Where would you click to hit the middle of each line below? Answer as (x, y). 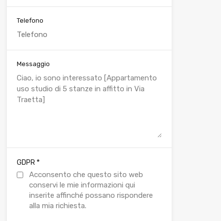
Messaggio (33, 64)
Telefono (30, 20)
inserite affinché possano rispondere (91, 195)
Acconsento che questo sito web (86, 175)
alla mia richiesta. (57, 206)
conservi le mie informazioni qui (82, 185)
